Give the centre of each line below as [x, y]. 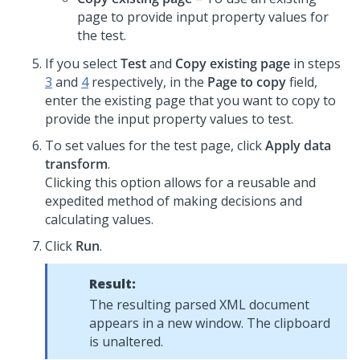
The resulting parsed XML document [199, 305]
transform [76, 164]
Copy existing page [233, 63]
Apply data [298, 145]
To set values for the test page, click [155, 145]
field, [302, 82]
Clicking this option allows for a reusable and [180, 182]
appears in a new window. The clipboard [210, 323]
